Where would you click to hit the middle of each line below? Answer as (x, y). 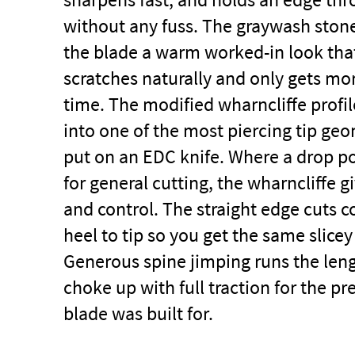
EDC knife (181, 157)
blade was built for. (138, 314)
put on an (103, 157)
